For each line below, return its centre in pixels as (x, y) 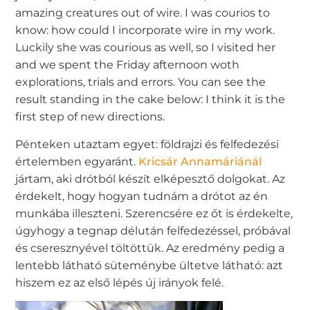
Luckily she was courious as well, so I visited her (146, 48)
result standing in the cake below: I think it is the (151, 100)
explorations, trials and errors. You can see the (141, 82)
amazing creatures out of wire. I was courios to (143, 13)
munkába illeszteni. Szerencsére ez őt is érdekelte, (154, 213)
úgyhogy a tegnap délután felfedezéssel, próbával (153, 230)
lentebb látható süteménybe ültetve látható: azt (149, 265)
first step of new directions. (90, 117)
